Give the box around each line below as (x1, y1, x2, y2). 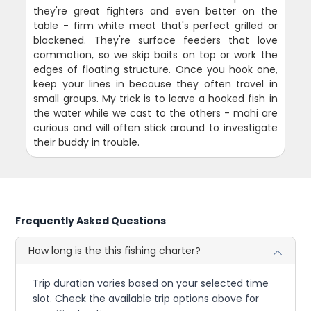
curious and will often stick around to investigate (33, 120, 278, 135)
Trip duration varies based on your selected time (33, 276, 269, 290)
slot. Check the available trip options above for (33, 291, 260, 305)
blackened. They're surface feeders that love (33, 33, 278, 47)
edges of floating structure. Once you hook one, (33, 62, 278, 76)
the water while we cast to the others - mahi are (33, 106, 278, 120)
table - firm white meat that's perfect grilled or (33, 18, 278, 33)
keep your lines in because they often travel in (33, 76, 278, 91)
